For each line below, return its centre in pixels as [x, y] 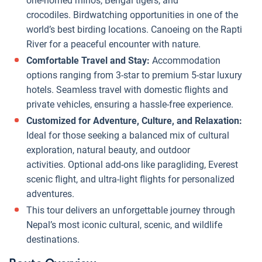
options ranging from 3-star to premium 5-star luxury [134, 75]
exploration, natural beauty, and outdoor [108, 150]
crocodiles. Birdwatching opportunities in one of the [132, 15]
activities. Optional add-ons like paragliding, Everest [132, 164]
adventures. [50, 194]
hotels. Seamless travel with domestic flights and [127, 89]
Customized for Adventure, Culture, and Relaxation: [134, 120]
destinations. [53, 239]
